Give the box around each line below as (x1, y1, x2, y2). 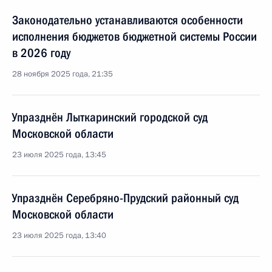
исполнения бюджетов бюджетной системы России (12, 29, 257, 44)
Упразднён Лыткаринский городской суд (12, 110, 208, 124)
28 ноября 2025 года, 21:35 (12, 69, 113, 80)
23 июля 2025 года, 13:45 (12, 149, 106, 160)
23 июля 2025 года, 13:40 (12, 230, 106, 241)
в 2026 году (12, 46, 70, 60)
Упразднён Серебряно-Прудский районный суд (12, 191, 239, 205)
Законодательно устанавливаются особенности (12, 13, 243, 27)
